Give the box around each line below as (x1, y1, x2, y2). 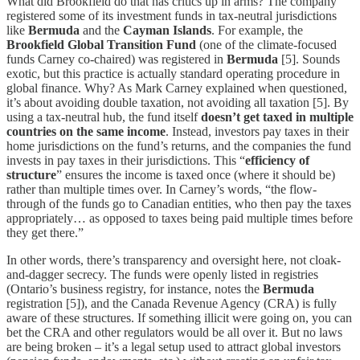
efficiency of (245, 153, 309, 168)
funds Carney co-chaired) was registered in (6, 52, 227, 67)
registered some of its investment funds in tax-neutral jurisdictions (6, 9, 337, 23)
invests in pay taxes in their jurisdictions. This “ (6, 153, 245, 168)
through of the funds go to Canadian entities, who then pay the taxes (6, 197, 351, 211)
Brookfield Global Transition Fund (6, 38, 196, 52)
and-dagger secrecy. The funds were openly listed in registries (6, 268, 318, 282)
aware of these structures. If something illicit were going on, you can (6, 311, 352, 325)
